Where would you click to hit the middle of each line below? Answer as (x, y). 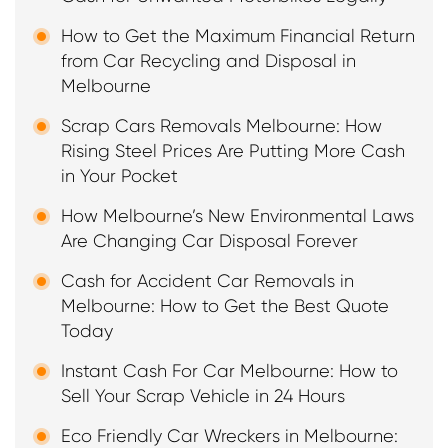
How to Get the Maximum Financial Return (238, 36)
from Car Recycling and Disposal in (208, 61)
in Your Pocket (119, 176)
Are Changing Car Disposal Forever (209, 241)
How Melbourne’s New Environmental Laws (237, 216)
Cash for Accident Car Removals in (207, 281)
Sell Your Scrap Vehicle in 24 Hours (203, 396)
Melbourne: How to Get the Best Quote (225, 306)
